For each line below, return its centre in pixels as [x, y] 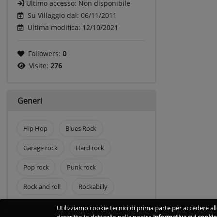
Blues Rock [81, 128]
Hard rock [90, 147]
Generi [30, 101]
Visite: [40, 65]
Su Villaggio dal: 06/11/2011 [72, 15]
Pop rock [36, 167]
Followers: [45, 53]
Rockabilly [93, 186]
